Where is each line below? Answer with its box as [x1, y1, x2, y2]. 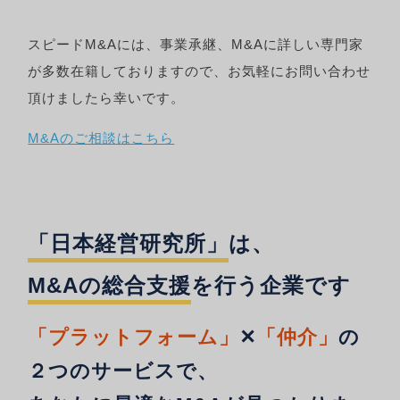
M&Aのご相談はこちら [28, 130, 175, 146]
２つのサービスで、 [28, 361, 219, 383]
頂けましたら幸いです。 [28, 90, 186, 106]
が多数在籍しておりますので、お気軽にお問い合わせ [28, 63, 371, 79]
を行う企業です [191, 274, 352, 298]
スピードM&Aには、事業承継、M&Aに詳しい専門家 [28, 37, 364, 53]
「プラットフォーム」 [28, 327, 240, 349]
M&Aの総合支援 [28, 274, 192, 298]
